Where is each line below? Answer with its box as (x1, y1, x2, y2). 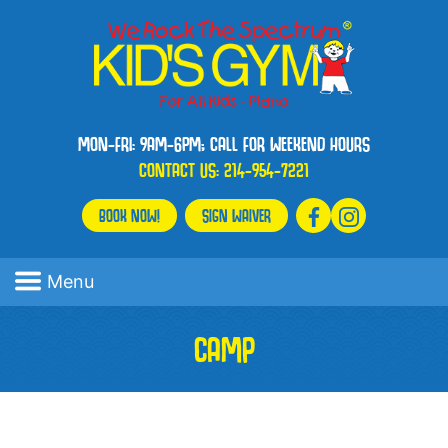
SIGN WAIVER (202, 204, 271, 228)
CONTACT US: (139, 157, 224, 184)
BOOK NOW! (99, 204, 160, 228)
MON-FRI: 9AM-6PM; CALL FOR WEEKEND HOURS (78, 131, 370, 158)
